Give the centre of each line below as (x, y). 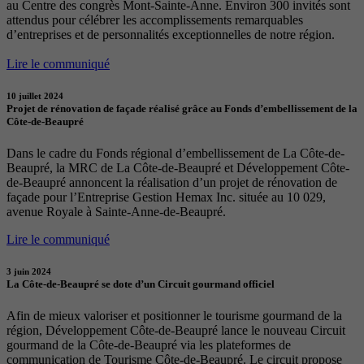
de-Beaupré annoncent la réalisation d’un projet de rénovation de (172, 183)
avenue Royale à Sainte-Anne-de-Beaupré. (116, 212)
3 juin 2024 (29, 272)
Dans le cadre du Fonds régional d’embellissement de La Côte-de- (175, 154)
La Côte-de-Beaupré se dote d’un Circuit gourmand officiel (141, 284)
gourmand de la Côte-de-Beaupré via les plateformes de (149, 345)
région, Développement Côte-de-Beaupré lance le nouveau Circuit (176, 331)
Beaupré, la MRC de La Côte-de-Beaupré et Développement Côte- (178, 168)
